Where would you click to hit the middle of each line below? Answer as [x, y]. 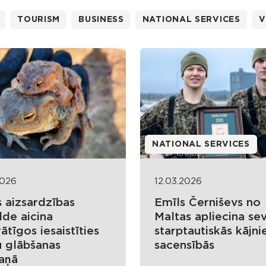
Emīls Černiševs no [208, 203]
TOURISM [39, 20]
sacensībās [184, 246]
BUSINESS [101, 20]
